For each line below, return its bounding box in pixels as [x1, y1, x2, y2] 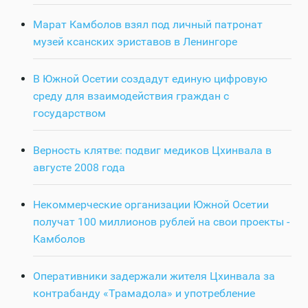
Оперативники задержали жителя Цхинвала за [33, 269, 275, 283]
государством [33, 106, 106, 120]
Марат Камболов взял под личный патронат [33, 17, 263, 31]
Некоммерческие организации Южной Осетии [33, 197, 269, 211]
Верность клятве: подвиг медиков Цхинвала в [33, 143, 272, 157]
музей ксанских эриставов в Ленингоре [33, 34, 237, 48]
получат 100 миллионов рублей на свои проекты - [33, 214, 289, 228]
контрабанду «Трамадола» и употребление [33, 286, 255, 300]
